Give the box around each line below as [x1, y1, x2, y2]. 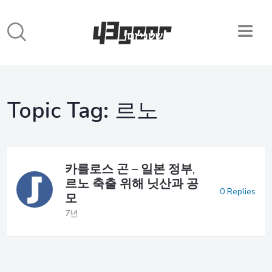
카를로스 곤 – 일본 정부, [65, 161, 195, 177]
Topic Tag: [7, 96, 115, 126]
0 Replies [220, 185, 256, 197]
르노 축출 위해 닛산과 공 [65, 175, 199, 192]
